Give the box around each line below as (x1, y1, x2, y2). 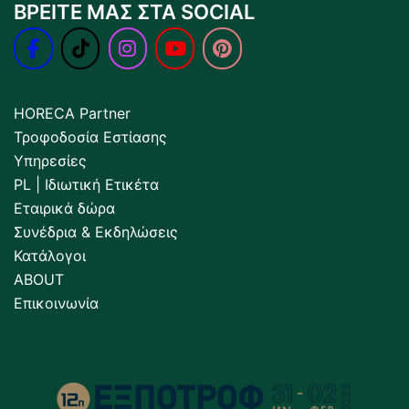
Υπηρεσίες (14, 151, 87, 170)
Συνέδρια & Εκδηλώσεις (14, 222, 178, 241)
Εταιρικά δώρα (14, 198, 115, 217)
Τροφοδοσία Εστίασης (14, 127, 167, 146)
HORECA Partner (14, 103, 131, 122)
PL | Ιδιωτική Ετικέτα (14, 174, 159, 194)
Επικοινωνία (14, 293, 99, 312)
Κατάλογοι (14, 246, 86, 265)
